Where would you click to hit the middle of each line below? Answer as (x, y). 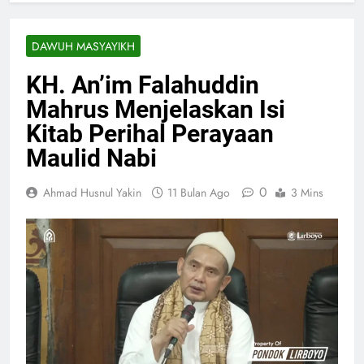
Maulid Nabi (91, 158)
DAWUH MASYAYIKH (83, 47)
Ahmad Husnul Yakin (92, 193)
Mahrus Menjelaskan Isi (156, 110)
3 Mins (307, 193)
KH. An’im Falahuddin (143, 85)
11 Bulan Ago (199, 193)
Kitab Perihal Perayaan (150, 134)
